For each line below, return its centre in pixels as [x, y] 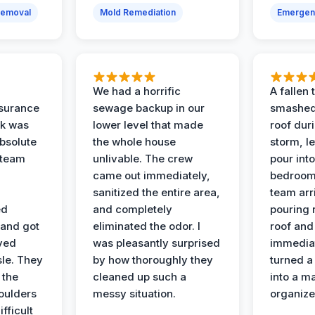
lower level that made [148, 125]
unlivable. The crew [143, 159]
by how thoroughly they [153, 260]
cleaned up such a [140, 277]
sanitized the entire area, [157, 193]
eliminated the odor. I [147, 226]
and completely [133, 210]
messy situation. [135, 294]
